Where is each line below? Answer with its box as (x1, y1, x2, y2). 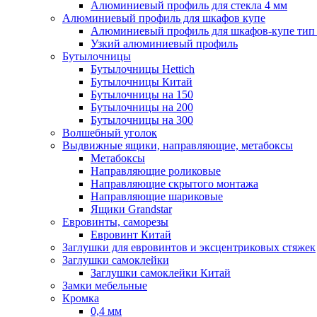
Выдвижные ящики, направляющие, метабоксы (62, 139, 293, 152)
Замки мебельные (62, 279, 147, 292)
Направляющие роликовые (91, 165, 221, 178)
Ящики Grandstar (91, 203, 172, 216)
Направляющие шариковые (91, 190, 223, 203)
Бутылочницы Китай (91, 76, 192, 88)
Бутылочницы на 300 (91, 114, 193, 127)
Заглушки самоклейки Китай (91, 267, 231, 279)
